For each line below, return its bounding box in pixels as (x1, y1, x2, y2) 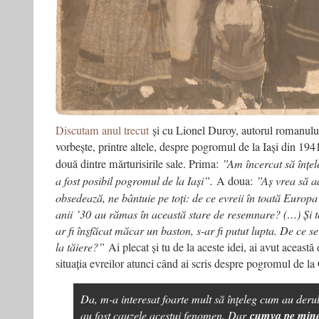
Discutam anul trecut (56, 122, 149, 138)
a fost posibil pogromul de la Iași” (56, 173, 210, 188)
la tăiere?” (56, 239, 108, 254)
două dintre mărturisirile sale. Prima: (56, 156, 222, 172)
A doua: (216, 173, 256, 189)
